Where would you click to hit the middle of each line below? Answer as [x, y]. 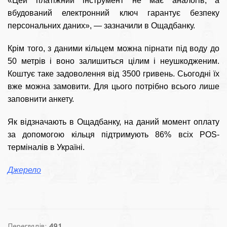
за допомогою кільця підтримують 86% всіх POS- [113, 135]
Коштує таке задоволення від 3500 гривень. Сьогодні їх [113, 74]
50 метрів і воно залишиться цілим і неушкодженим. [113, 61]
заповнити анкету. [41, 99]
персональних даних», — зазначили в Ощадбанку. [101, 26]
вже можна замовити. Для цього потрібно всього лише [113, 87]
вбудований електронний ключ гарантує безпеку [113, 13]
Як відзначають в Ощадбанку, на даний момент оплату [113, 122]
